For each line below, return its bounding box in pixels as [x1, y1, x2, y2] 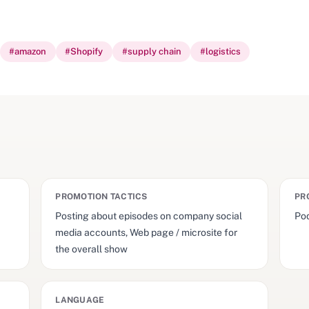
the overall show [55, 243, 128, 255]
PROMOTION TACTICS [55, 192, 148, 202]
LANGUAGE [55, 295, 105, 306]
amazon [14, 46, 47, 57]
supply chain [127, 46, 181, 57]
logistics [205, 46, 241, 57]
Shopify [70, 46, 103, 57]
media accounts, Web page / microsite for [55, 226, 238, 238]
